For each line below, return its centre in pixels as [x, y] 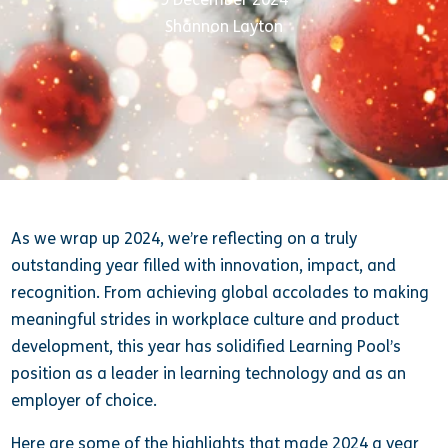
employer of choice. [84, 400]
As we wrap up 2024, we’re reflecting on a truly [184, 238]
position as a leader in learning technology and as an [209, 373]
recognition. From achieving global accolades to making [220, 292]
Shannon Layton [224, 26]
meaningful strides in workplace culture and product [205, 319]
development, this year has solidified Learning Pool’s [206, 346]
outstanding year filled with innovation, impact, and [204, 265]
